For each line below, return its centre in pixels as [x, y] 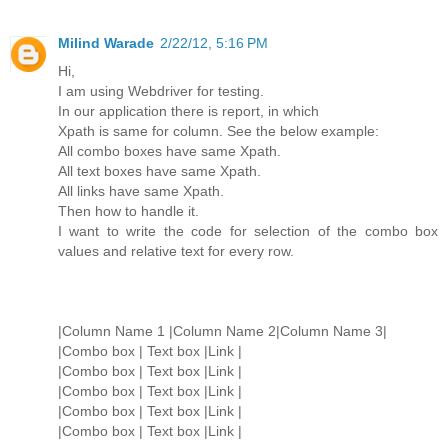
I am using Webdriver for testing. [161, 91]
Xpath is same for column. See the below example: [218, 131]
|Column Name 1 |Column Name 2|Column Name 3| [222, 331]
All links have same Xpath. [141, 191]
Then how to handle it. [128, 211]
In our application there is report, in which [188, 111]
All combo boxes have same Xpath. [169, 151]
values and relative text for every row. [176, 251]
